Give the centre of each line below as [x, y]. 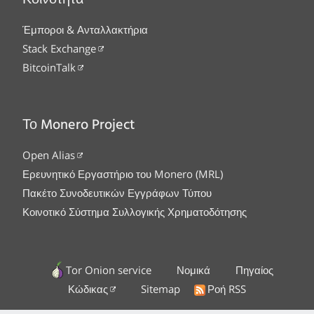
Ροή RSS [226, 289]
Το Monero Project [78, 126]
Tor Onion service [108, 270]
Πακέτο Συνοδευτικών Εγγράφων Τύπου [117, 193]
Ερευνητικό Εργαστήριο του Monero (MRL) [123, 174]
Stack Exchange [59, 49]
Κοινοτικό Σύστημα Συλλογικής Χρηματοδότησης [135, 212]
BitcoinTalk [49, 68]
